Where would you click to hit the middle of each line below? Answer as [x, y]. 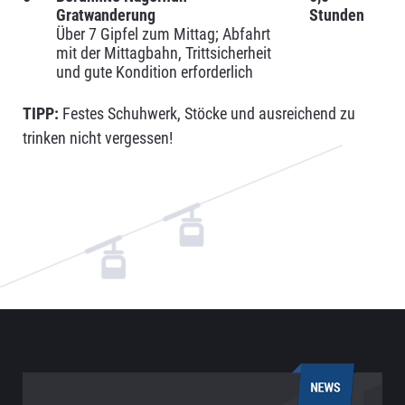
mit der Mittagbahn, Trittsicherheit [163, 53]
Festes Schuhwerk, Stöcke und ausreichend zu [207, 114]
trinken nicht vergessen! [97, 138]
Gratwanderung [105, 15]
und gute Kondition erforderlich [154, 72]
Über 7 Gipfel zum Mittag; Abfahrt [163, 34]
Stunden [336, 15]
